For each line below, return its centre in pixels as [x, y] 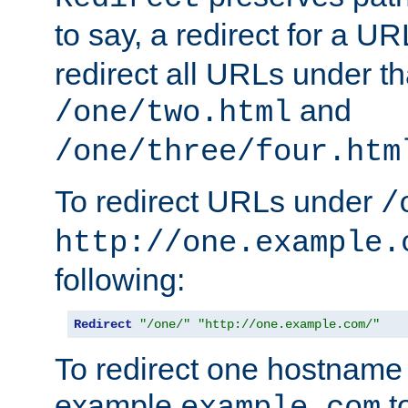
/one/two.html [173, 112]
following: [120, 279]
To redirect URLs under [218, 201]
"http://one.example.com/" [289, 324]
